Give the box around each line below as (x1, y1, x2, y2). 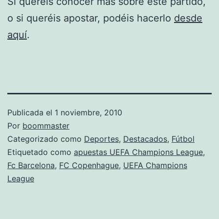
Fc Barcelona (7, 160, 55, 170)
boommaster (22, 120, 69, 131)
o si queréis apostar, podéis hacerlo (7, 12, 174, 24)
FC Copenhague (59, 160, 119, 170)
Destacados (123, 133, 167, 144)
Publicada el (7, 107, 55, 117)
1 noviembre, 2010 (55, 107, 122, 117)
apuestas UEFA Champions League (74, 147, 203, 157)
